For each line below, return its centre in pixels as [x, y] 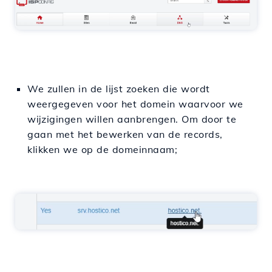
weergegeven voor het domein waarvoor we [135, 104]
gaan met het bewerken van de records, [125, 134]
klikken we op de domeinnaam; [102, 150]
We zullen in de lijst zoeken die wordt [119, 89]
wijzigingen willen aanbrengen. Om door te [132, 119]
